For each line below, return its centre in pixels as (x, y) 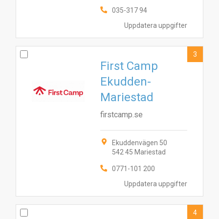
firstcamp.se (121, 115)
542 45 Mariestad (139, 152)
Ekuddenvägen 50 (140, 143)
